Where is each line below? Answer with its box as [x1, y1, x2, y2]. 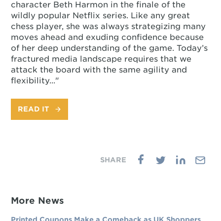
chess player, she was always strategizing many [11, 22, 206, 31]
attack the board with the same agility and [11, 65, 187, 74]
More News [11, 195, 65, 206]
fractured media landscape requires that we [11, 54, 192, 64]
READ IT [17, 105, 49, 113]
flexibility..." [11, 76, 60, 85]
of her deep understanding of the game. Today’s [11, 43, 208, 53]
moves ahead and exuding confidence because [11, 33, 204, 42]
